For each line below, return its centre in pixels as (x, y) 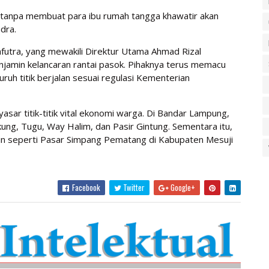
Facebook (85, 187)
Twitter (133, 187)
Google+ (182, 187)
